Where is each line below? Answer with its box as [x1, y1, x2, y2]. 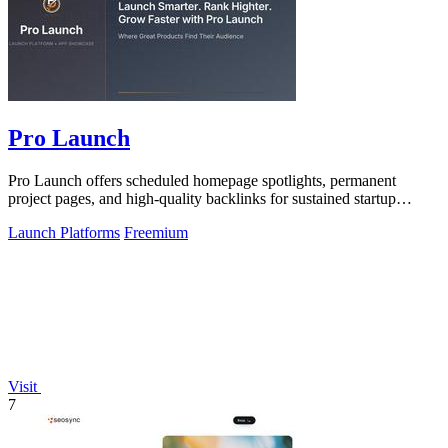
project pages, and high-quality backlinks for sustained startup [8, 189, 396, 207]
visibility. [8, 207, 65, 225]
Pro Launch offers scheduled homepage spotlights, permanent [8, 171, 396, 189]
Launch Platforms [8, 223, 120, 241]
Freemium [124, 223, 188, 241]
